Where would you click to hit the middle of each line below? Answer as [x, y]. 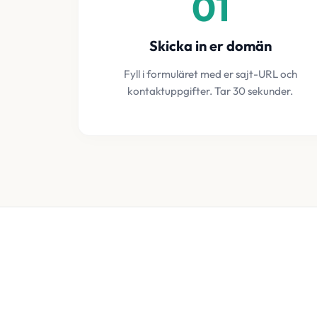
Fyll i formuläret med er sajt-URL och [210, 74]
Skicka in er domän [210, 46]
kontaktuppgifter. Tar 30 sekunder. [211, 91]
